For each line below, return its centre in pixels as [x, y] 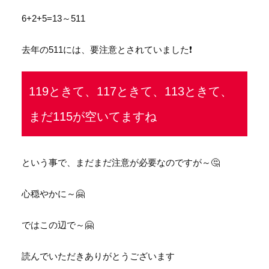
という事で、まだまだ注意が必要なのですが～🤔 [121, 163]
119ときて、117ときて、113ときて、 [131, 92]
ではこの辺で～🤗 [58, 225]
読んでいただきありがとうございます [98, 256]
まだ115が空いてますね [93, 117]
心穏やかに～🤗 [53, 194]
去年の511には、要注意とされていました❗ [107, 50]
